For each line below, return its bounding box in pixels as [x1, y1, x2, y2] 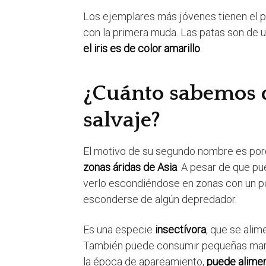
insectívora [155, 223, 206, 236]
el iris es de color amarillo [83, 42, 200, 55]
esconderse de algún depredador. [83, 193, 237, 206]
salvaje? [83, 108, 160, 132]
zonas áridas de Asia [83, 161, 177, 174]
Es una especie [83, 223, 155, 236]
